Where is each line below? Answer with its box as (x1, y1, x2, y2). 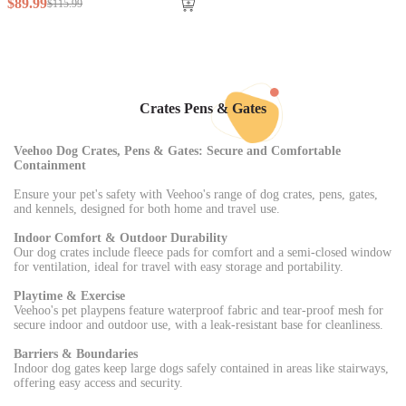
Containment (14, 159, 86, 172)
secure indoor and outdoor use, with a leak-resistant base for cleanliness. (14, 318, 383, 332)
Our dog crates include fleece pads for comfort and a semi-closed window (14, 246, 391, 259)
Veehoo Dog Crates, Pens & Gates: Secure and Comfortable (14, 144, 341, 158)
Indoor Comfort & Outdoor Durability (14, 231, 227, 245)
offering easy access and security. (14, 376, 183, 390)
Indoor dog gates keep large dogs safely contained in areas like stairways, (14, 362, 389, 375)
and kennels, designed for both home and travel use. (14, 202, 280, 216)
